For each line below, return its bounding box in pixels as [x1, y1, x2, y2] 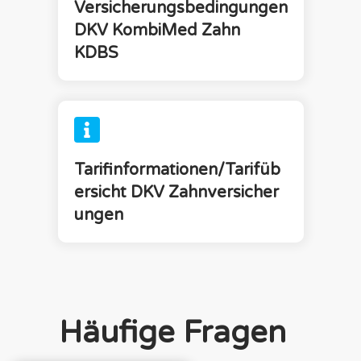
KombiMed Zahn [111, 20, 240, 40]
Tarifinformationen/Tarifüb [73, 160, 280, 180]
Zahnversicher [164, 182, 279, 202]
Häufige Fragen [58, 313, 286, 351]
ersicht [73, 182, 131, 202]
